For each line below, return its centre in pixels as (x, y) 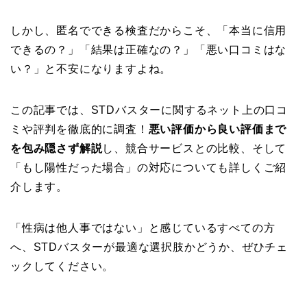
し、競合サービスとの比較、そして (195, 148)
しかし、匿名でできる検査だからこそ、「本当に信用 (149, 30)
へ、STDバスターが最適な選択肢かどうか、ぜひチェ (149, 247)
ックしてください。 (62, 266)
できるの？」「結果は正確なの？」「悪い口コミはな (149, 49)
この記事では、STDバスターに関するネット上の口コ (149, 110)
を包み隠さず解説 (57, 148)
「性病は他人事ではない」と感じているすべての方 (143, 228)
